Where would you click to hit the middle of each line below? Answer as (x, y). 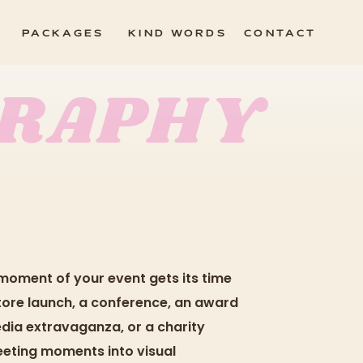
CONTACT (280, 34)
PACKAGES (63, 34)
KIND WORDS (177, 34)
